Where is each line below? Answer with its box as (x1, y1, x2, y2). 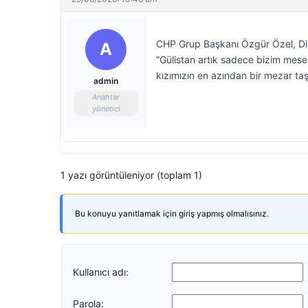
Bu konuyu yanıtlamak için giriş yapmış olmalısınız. (75, 208, 269, 219)
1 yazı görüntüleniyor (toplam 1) (60, 169, 202, 181)
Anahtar (92, 92, 120, 102)
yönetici (91, 104, 120, 113)
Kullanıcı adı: (73, 265, 129, 278)
